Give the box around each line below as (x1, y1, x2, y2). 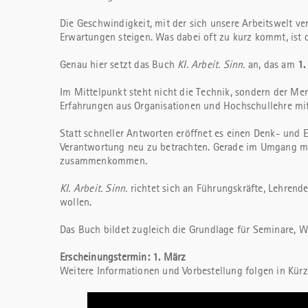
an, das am (245, 60, 298, 71)
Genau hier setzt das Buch (60, 60, 178, 71)
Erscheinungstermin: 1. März (60, 252, 186, 263)
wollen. (60, 197, 92, 208)
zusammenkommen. (60, 156, 147, 167)
